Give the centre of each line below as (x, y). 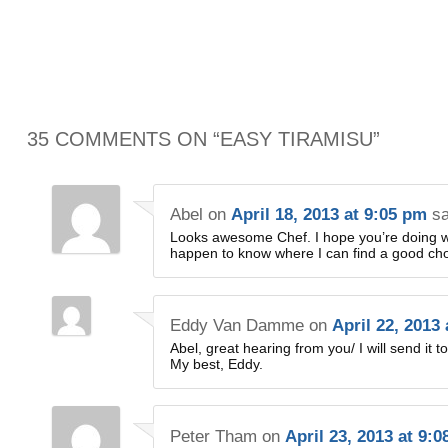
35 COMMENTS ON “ (123, 138)
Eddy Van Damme (237, 325)
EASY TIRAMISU (296, 138)
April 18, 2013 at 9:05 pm (329, 215)
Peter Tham (214, 436)
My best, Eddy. (217, 363)
